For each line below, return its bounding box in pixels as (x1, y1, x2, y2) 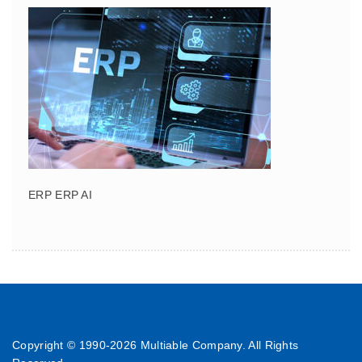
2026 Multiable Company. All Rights (110, 339, 299, 351)
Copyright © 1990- (12, 339, 111, 351)
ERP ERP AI (28, 188, 92, 201)
